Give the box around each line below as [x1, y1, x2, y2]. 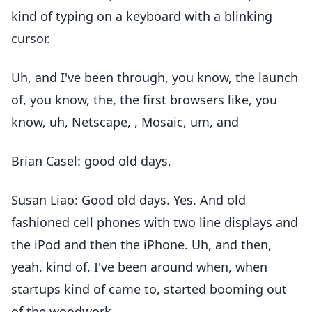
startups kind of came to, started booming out [11, 281, 287, 297]
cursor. [11, 30, 50, 47]
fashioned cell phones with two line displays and [11, 214, 298, 231]
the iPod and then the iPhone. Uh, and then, [11, 236, 272, 253]
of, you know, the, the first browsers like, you [11, 91, 277, 108]
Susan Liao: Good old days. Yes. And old [11, 192, 246, 208]
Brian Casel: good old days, [11, 153, 171, 169]
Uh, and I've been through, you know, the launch [11, 69, 298, 86]
